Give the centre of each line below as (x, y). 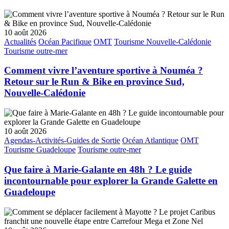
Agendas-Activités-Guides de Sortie (62, 141)
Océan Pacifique (65, 41)
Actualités (20, 41)
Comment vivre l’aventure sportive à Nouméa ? (104, 71)
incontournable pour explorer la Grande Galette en (111, 180)
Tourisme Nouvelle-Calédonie (163, 41)
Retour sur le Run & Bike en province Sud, (94, 82)
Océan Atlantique (150, 141)
